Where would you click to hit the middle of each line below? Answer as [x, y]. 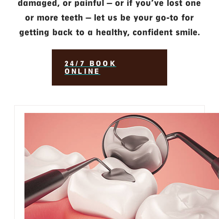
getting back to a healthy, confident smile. [109, 33]
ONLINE [82, 72]
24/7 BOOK [90, 64]
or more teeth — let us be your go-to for [109, 18]
